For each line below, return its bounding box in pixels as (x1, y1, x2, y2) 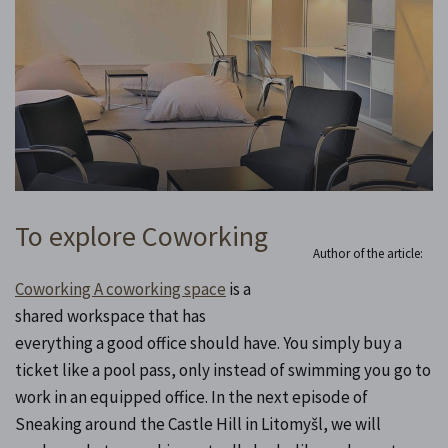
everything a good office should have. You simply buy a (15, 331, 402, 354)
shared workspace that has (15, 304, 206, 327)
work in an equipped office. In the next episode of (15, 385, 368, 408)
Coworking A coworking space (15, 277, 226, 300)
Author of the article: (313, 244, 423, 262)
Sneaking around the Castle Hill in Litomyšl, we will (15, 412, 381, 435)
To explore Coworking (15, 217, 268, 254)
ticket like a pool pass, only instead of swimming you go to (15, 358, 431, 381)
